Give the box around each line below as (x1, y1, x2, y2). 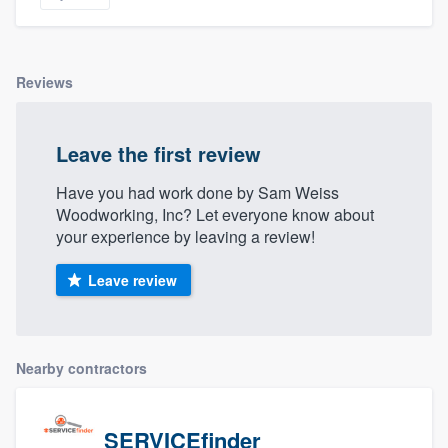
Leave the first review (56, 139, 261, 169)
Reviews (16, 72, 73, 93)
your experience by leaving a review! (56, 225, 315, 249)
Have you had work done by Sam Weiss (56, 181, 339, 205)
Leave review (87, 270, 177, 291)
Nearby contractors (16, 358, 147, 379)
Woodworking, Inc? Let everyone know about (56, 203, 374, 227)
